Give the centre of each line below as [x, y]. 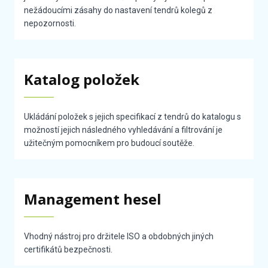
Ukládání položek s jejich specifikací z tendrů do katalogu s [133, 117]
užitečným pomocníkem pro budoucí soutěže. [109, 143]
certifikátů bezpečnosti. [68, 250]
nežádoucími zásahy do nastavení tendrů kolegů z [118, 10]
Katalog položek [82, 80]
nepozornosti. [50, 24]
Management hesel [93, 199]
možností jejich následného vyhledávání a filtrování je [124, 130]
